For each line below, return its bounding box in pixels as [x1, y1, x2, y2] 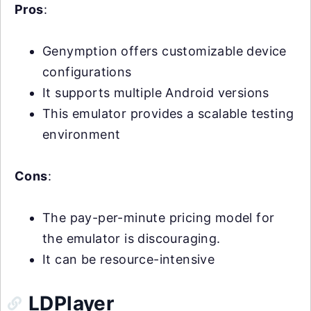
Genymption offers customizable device [42, 43, 287, 58]
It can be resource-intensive [42, 251, 215, 267]
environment [42, 126, 121, 142]
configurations [42, 64, 132, 79]
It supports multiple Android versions [42, 85, 269, 100]
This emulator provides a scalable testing [42, 106, 294, 121]
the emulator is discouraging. [42, 230, 221, 246]
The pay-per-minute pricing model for [42, 210, 275, 225]
